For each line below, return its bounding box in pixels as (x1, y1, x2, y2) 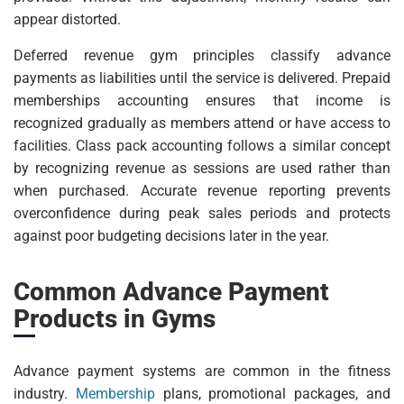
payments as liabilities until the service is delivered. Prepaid (14, 69, 390, 87)
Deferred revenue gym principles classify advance (14, 47, 390, 65)
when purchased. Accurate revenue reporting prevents (14, 182, 390, 200)
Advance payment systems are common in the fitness (14, 363, 390, 381)
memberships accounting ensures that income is (14, 92, 390, 110)
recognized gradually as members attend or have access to (14, 115, 390, 133)
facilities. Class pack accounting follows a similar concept (14, 137, 390, 155)
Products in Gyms (14, 304, 216, 335)
